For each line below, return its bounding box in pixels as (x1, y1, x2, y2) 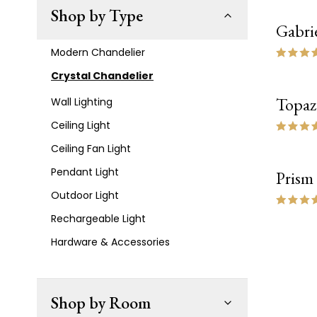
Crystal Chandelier (51, 69, 154, 83)
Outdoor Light (51, 188, 119, 202)
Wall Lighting (51, 95, 113, 109)
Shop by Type (51, 4, 143, 26)
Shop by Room (51, 292, 151, 313)
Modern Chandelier (51, 45, 145, 59)
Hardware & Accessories (51, 235, 170, 249)
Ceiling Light (51, 118, 110, 132)
